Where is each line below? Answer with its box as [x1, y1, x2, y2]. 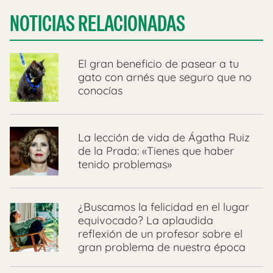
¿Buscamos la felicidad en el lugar [78, 200, 249, 214]
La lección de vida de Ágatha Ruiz [78, 130, 250, 145]
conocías [78, 83, 122, 98]
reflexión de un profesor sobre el [78, 227, 243, 241]
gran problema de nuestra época [78, 240, 246, 255]
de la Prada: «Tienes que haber [78, 144, 234, 158]
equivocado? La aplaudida [78, 213, 213, 228]
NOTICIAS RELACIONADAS [10, 9, 185, 38]
